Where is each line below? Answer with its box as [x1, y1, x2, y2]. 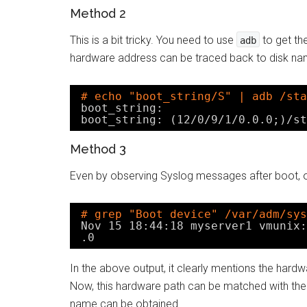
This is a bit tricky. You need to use [70, 34, 236, 47]
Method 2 [70, 6, 126, 21]
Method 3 [70, 142, 126, 156]
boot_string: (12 [81, 113, 191, 126]
